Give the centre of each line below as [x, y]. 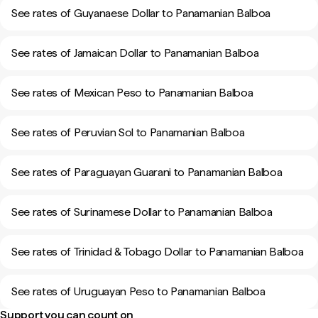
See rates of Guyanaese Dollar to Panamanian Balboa [141, 13]
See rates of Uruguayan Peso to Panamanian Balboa [138, 291]
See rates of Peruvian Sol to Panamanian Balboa [128, 132]
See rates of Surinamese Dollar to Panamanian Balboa [142, 212]
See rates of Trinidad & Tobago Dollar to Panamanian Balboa [158, 252]
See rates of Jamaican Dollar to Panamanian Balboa [135, 53]
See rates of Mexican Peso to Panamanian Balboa [132, 93]
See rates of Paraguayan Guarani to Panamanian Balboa [147, 172]
